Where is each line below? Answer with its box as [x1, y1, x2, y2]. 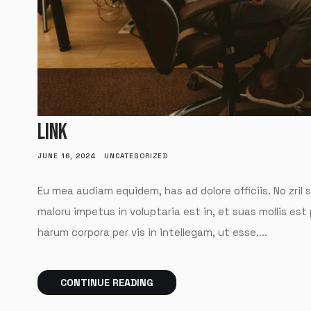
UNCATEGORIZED [103, 151, 168, 161]
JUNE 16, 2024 [37, 151, 96, 161]
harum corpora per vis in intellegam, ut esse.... [37, 226, 267, 239]
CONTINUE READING [60, 276, 153, 289]
